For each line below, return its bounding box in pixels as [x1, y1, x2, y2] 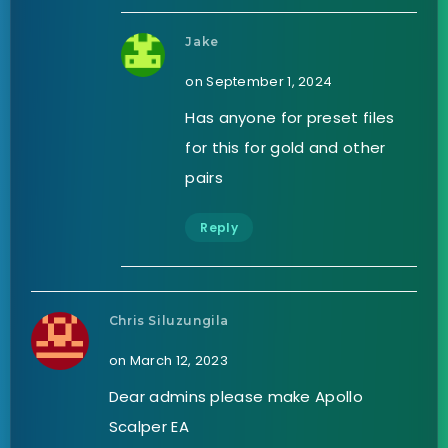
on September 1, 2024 [185, 71, 333, 91]
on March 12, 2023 [108, 350, 228, 370]
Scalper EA [108, 415, 189, 437]
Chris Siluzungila [108, 312, 230, 328]
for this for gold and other [185, 136, 386, 158]
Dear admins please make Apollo [108, 385, 363, 407]
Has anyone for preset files [185, 106, 395, 128]
